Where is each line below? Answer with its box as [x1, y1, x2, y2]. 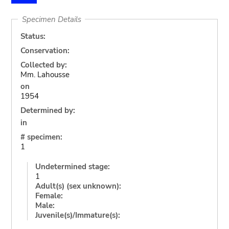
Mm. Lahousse [20, 69, 70, 80]
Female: [35, 190, 63, 201]
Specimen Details [21, 14, 81, 25]
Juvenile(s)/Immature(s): [35, 210, 120, 220]
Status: [20, 31, 45, 41]
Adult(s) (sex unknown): [35, 180, 121, 191]
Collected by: [20, 59, 67, 70]
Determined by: [20, 105, 75, 116]
